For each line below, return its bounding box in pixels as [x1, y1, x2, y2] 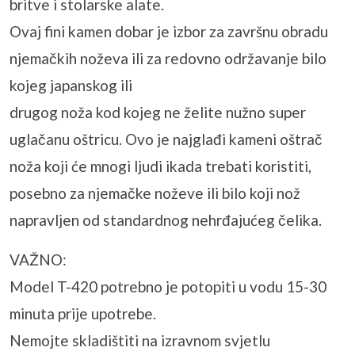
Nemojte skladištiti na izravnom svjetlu [10, 331, 270, 349]
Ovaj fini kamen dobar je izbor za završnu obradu [10, 22, 328, 40]
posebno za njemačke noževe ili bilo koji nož [10, 184, 300, 202]
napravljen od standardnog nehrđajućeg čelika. [10, 211, 322, 229]
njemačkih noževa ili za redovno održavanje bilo [10, 49, 326, 67]
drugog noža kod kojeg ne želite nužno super [10, 103, 306, 121]
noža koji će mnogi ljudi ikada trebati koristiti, [10, 157, 311, 175]
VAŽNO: [10, 250, 67, 269]
